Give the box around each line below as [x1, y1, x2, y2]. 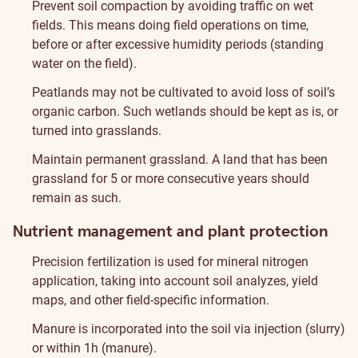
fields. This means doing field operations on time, [32, 18, 308, 33]
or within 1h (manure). [32, 340, 157, 356]
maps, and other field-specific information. [32, 292, 269, 308]
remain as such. [32, 190, 121, 205]
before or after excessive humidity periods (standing [32, 37, 324, 52]
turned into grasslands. [32, 123, 161, 138]
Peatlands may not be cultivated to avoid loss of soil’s [32, 85, 335, 100]
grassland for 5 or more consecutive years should [32, 171, 309, 186]
